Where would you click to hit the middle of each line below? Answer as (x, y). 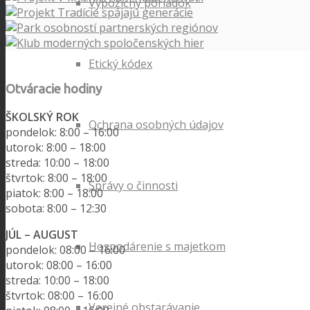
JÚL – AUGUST (42, 235)
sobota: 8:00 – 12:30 (56, 209)
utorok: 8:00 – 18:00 (56, 148)
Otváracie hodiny (54, 89)
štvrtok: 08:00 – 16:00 (60, 296)
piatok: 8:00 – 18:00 (54, 193)
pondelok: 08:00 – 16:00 (65, 250)
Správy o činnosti (133, 185)
